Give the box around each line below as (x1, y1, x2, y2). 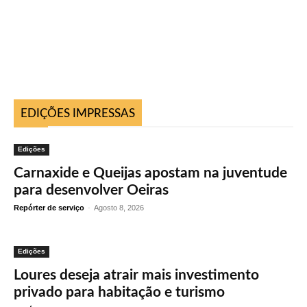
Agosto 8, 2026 (94, 203, 144, 212)
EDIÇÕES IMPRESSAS (21, 107, 135, 119)
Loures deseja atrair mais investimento (14, 267, 259, 282)
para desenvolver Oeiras (14, 182, 169, 197)
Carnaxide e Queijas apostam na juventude (14, 165, 287, 180)
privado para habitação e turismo (14, 284, 225, 299)
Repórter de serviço (14, 203, 84, 212)
